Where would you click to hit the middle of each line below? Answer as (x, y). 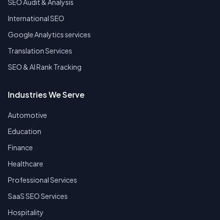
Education (25, 131)
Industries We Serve (46, 95)
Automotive (27, 115)
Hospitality (26, 212)
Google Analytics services (49, 35)
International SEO (36, 18)
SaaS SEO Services (38, 196)
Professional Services (42, 180)
